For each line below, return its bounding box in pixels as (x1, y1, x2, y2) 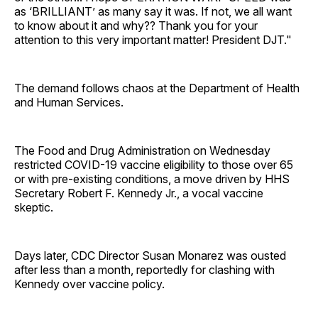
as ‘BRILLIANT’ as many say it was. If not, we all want (14, 4, 292, 18)
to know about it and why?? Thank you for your (14, 18, 258, 33)
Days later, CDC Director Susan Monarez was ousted (14, 248, 286, 263)
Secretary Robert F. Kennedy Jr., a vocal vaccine (14, 185, 263, 200)
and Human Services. (14, 94, 124, 109)
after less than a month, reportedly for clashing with (14, 262, 275, 277)
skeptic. (14, 199, 53, 214)
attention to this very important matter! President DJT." (14, 32, 292, 47)
